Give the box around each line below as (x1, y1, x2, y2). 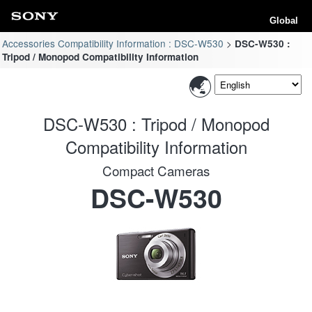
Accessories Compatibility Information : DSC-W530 (2, 36, 224, 50)
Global (270, 15, 298, 26)
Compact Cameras (102, 161, 210, 180)
